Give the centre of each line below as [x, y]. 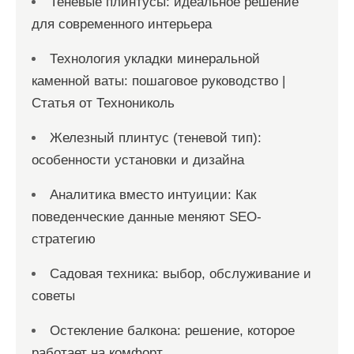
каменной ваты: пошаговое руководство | [158, 81]
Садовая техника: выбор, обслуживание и [181, 274]
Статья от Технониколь [103, 103]
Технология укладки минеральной [155, 59]
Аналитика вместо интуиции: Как [153, 195]
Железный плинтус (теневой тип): [156, 138]
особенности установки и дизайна [138, 160]
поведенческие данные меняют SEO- [147, 217]
